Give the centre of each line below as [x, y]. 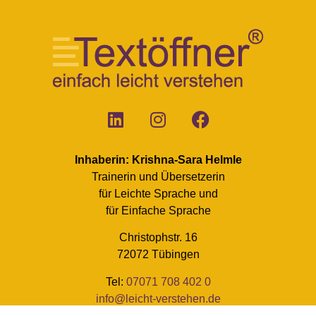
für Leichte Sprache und [158, 193]
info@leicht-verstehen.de [158, 298]
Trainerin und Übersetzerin [158, 176]
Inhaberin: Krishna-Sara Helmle [158, 159]
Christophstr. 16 [158, 238]
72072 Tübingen [158, 255]
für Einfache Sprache [158, 210]
